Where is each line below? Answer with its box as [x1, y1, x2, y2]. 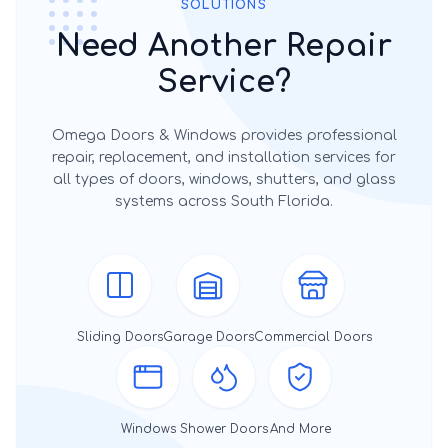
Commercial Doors [253, 330, 372, 344]
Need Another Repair [56, 30, 392, 63]
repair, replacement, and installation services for [52, 150, 396, 165]
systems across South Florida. [115, 194, 333, 209]
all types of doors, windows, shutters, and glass [52, 172, 396, 187]
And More [269, 422, 331, 436]
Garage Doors [162, 330, 254, 344]
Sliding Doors [76, 330, 163, 344]
